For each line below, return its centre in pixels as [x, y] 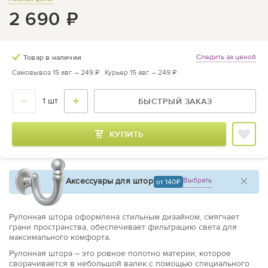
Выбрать [197, 180]
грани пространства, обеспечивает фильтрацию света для [123, 227]
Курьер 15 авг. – [131, 73]
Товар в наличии [52, 57]
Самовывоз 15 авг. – [46, 73]
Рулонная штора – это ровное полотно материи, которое [120, 254]
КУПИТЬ [127, 134]
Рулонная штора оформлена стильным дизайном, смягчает [124, 217]
